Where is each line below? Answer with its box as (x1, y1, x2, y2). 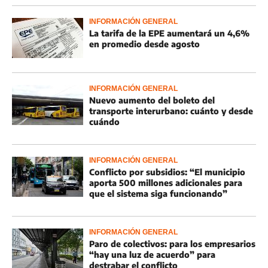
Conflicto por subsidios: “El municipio (89, 167, 245, 177)
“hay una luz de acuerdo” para (89, 249, 215, 260)
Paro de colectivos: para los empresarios (89, 239, 255, 249)
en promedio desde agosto (89, 39, 200, 49)
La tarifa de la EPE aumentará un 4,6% (89, 28, 249, 38)
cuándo (89, 117, 120, 127)
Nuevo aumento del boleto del (89, 95, 215, 105)
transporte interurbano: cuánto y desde (89, 106, 253, 116)
